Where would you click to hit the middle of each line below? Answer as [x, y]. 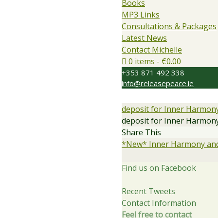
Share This [141, 132]
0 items [142, 61]
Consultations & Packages [169, 26]
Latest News [144, 38]
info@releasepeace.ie [158, 83]
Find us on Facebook [159, 168]
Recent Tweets [148, 191]
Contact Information [159, 203]
